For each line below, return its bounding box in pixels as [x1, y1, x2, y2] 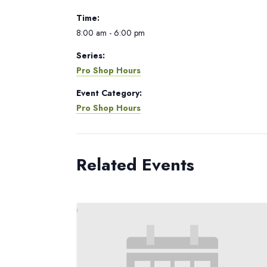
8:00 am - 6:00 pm [76, 27, 145, 39]
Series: [76, 49, 105, 61]
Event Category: [76, 87, 142, 99]
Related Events [76, 153, 194, 177]
